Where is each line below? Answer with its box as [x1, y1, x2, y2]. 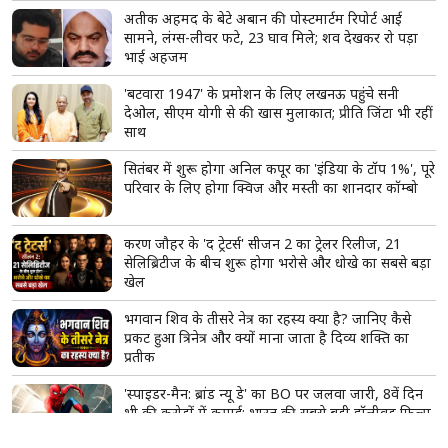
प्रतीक [124, 346, 155, 366]
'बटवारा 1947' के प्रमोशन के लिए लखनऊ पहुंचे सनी [124, 83, 399, 103]
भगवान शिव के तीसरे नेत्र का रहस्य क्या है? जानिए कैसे [124, 308, 411, 328]
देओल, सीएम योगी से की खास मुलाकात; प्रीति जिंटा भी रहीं [124, 102, 433, 122]
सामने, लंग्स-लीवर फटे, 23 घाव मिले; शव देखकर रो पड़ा [124, 27, 418, 47]
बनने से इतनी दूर [124, 421, 209, 441]
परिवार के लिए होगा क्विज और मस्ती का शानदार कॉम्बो [124, 177, 418, 197]
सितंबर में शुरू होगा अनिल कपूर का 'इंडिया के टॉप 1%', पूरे [124, 158, 435, 178]
